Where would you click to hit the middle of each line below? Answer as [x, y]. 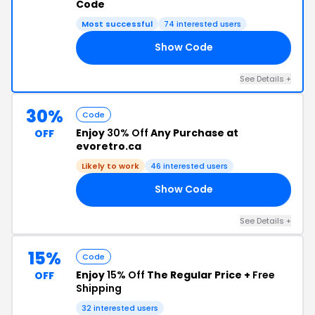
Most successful [117, 24]
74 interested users [202, 24]
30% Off [128, 133]
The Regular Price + [199, 275]
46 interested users [189, 166]
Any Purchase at [193, 133]
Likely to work [110, 166]
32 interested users [120, 308]
